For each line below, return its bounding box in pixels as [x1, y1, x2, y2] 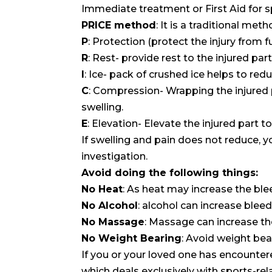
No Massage [81, 216, 145, 228]
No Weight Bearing [81, 232, 182, 244]
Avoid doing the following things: [81, 166, 259, 178]
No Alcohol [81, 199, 138, 211]
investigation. [81, 150, 148, 162]
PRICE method [81, 19, 157, 31]
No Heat [81, 183, 123, 195]
